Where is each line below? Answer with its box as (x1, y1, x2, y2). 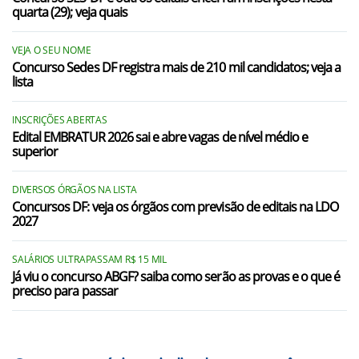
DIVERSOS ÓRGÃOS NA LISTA (12, 183, 138, 196)
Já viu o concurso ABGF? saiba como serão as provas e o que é (12, 268, 341, 285)
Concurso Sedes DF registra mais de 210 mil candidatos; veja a (12, 58, 341, 76)
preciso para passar (12, 282, 118, 300)
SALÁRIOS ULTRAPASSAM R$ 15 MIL (12, 252, 167, 266)
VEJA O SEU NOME (12, 43, 91, 57)
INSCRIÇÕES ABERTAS (12, 113, 107, 127)
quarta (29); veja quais (12, 3, 127, 21)
